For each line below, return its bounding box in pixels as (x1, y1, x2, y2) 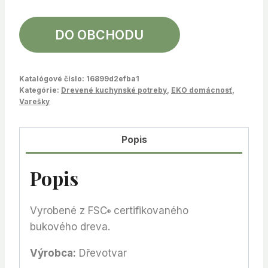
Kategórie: (19, 86, 61, 95)
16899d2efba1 (86, 74, 139, 84)
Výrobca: (30, 246, 76, 259)
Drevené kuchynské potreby (61, 86, 167, 95)
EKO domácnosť (171, 86, 232, 95)
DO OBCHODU (55, 27, 144, 43)
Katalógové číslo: (19, 74, 86, 84)
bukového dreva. (30, 220, 110, 233)
